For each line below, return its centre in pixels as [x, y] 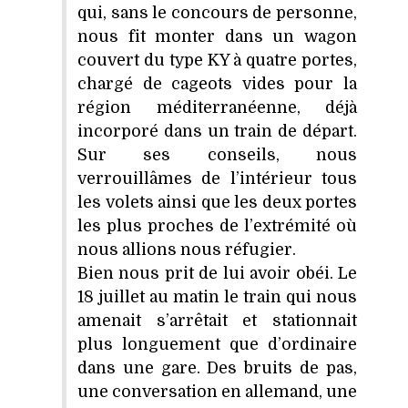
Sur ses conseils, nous [217, 154]
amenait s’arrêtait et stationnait [217, 320]
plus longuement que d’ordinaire [217, 344]
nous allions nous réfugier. [187, 249]
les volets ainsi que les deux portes [217, 202]
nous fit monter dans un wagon [217, 36]
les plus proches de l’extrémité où [217, 225]
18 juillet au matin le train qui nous [217, 296]
